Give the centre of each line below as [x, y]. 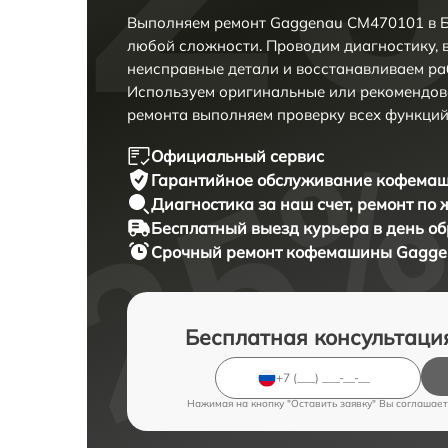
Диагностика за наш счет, [254, 203]
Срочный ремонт [218, 251]
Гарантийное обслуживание [263, 179]
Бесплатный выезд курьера [262, 227]
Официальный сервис [237, 155]
